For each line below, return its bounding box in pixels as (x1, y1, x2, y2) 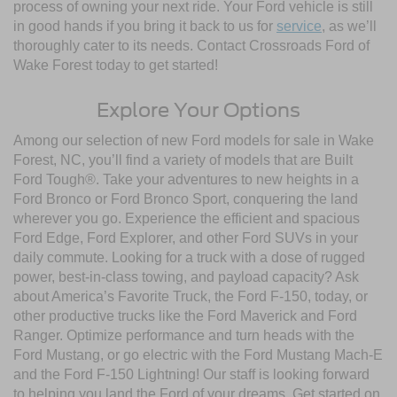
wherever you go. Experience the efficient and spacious (13, 210, 360, 226)
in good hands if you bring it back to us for (13, 18, 276, 34)
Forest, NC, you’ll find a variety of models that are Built (13, 152, 353, 167)
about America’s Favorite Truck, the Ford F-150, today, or (13, 288, 368, 304)
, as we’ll (322, 18, 377, 34)
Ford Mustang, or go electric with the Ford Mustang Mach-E (13, 346, 383, 362)
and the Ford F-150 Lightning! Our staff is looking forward (13, 366, 370, 382)
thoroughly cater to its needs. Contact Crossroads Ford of (13, 37, 370, 53)
